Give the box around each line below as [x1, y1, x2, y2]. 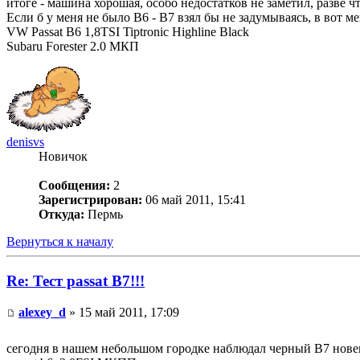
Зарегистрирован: [39, 193, 142, 207]
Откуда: [39, 207, 84, 222]
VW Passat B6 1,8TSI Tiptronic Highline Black [6, 25, 249, 39]
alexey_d [18, 305, 66, 319]
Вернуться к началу [6, 235, 113, 249]
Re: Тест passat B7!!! [6, 272, 145, 290]
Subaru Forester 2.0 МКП [6, 39, 139, 54]
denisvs [6, 135, 44, 149]
